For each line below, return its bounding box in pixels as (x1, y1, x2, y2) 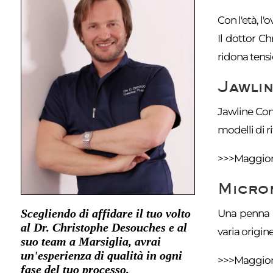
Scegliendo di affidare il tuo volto (20, 206, 191, 220)
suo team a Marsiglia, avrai (20, 234, 161, 248)
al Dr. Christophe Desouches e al (20, 220, 187, 234)
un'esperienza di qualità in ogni (20, 248, 182, 262)
